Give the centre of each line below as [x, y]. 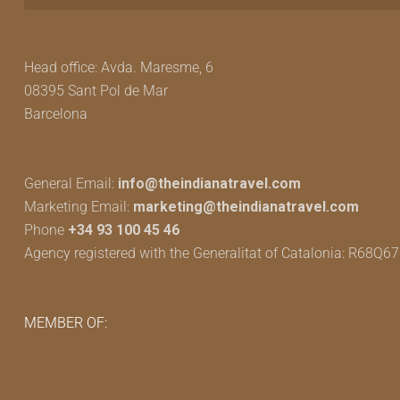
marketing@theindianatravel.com [246, 207]
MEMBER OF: [66, 323]
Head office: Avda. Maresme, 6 [119, 67]
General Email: [71, 183]
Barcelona [56, 114]
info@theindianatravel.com [209, 183]
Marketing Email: [79, 207]
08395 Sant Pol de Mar [96, 91]
